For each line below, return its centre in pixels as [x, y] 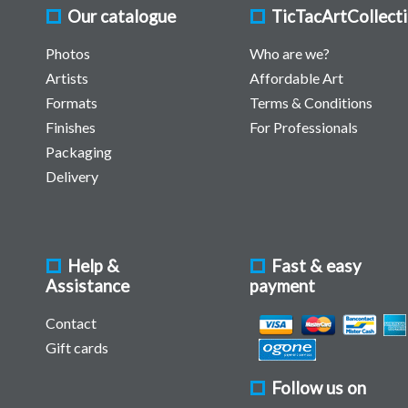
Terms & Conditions [311, 103]
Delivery [72, 177]
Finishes [71, 127]
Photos [68, 54]
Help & [93, 266]
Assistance [87, 286]
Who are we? [290, 54]
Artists [67, 78]
